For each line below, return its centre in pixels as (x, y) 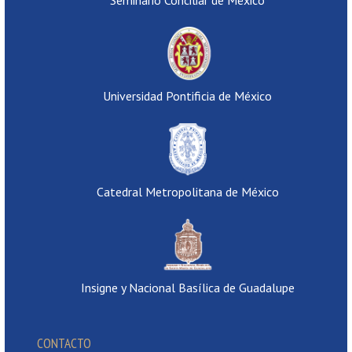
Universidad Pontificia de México (188, 95)
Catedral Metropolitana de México (187, 191)
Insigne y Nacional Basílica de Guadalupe (187, 287)
